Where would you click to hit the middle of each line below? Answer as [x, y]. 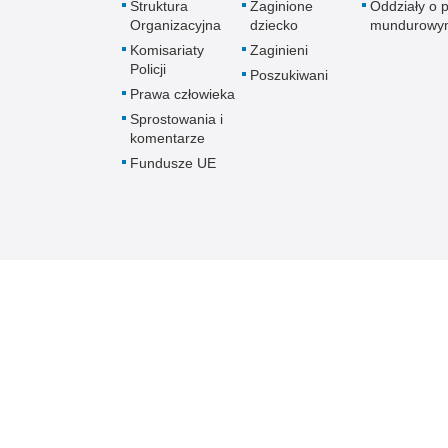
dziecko [274, 25]
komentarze [167, 138]
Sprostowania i [176, 119]
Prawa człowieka [182, 94]
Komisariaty [167, 50]
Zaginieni [279, 50]
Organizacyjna [175, 25]
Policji [148, 69]
